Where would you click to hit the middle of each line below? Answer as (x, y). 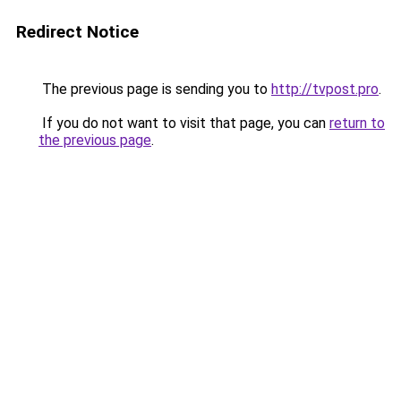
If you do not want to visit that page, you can (184, 123)
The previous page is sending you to (155, 89)
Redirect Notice (77, 32)
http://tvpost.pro (325, 89)
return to (357, 123)
